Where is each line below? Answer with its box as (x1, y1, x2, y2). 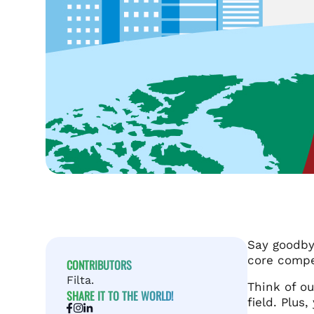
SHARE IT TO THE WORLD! (67, 287, 173, 304)
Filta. (67, 273, 94, 287)
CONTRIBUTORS (67, 256, 132, 273)
